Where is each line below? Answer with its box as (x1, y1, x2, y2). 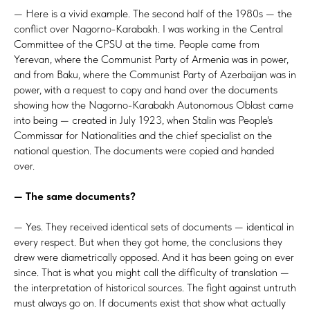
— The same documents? (14, 189, 136, 203)
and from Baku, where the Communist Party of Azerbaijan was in (14, 67, 296, 81)
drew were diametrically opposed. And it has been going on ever (14, 250, 294, 264)
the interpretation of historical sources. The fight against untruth (14, 280, 296, 294)
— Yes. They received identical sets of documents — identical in (14, 219, 294, 233)
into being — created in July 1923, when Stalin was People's (14, 113, 273, 127)
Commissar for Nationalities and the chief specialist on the (14, 128, 272, 142)
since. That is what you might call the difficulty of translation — (14, 265, 289, 279)
